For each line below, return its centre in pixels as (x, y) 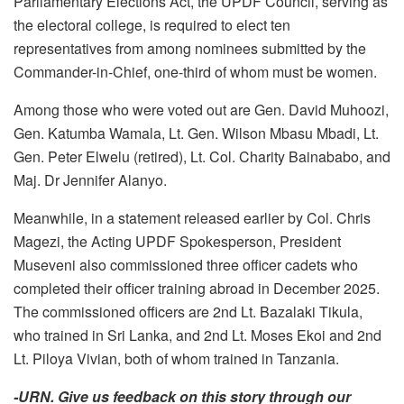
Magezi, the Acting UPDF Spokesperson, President (177, 241)
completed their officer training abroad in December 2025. (197, 288)
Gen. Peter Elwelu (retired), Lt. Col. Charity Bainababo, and (202, 156)
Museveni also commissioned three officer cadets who (186, 264)
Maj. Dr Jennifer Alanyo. (90, 179)
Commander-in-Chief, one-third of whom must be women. (195, 71)
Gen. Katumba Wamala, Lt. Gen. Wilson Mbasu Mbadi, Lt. (196, 133)
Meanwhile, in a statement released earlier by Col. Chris (192, 217)
